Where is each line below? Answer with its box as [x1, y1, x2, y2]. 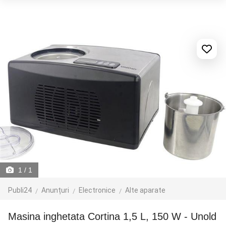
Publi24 [8, 186, 32, 194]
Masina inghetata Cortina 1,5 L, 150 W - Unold [17, 211, 216, 222]
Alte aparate [125, 186, 165, 194]
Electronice [79, 186, 116, 194]
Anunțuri [41, 186, 69, 194]
